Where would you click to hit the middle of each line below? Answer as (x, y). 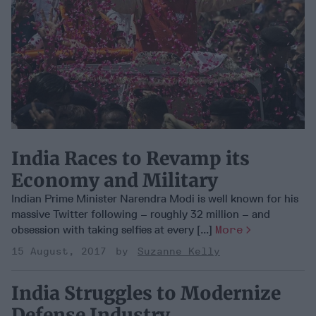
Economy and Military (115, 180)
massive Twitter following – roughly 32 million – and (141, 214)
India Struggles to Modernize (146, 293)
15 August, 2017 (59, 251)
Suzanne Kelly (179, 251)
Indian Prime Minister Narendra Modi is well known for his (155, 198)
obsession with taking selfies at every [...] (113, 229)
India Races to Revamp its (130, 158)
